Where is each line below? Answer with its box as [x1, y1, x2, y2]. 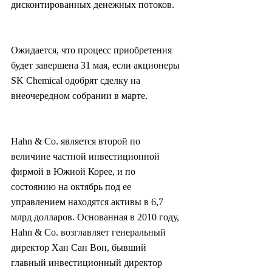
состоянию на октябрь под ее [11, 182, 134, 192]
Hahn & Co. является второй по [11, 136, 143, 147]
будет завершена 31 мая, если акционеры [11, 60, 182, 71]
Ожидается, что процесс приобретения [11, 45, 174, 56]
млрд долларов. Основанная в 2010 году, [11, 212, 182, 223]
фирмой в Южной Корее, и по [11, 166, 138, 177]
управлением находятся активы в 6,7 [11, 197, 166, 208]
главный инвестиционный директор [11, 257, 165, 268]
